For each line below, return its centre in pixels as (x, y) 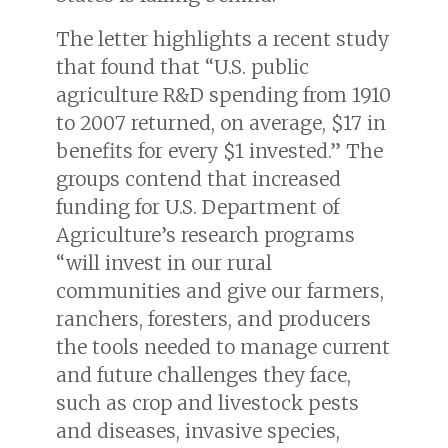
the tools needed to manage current (223, 346)
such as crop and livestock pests (207, 402)
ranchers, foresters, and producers (213, 318)
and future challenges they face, (203, 374)
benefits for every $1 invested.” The (219, 150)
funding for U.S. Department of (197, 206)
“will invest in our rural (164, 262)
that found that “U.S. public (182, 66)
